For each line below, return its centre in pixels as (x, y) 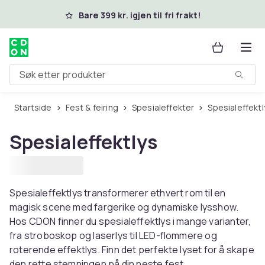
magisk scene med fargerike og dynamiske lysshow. (124, 207)
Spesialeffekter (166, 107)
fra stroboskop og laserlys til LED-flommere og (113, 235)
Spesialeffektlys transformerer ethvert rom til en (118, 193)
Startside (35, 107)
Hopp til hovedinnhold (77, 14)
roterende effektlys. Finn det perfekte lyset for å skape (132, 250)
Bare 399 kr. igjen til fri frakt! (140, 15)
